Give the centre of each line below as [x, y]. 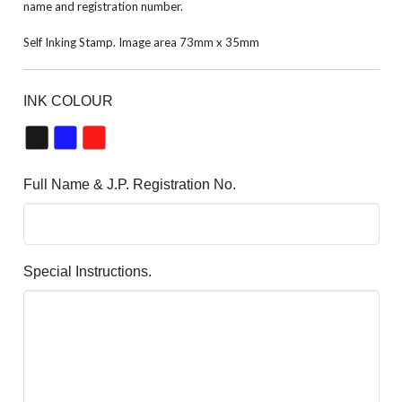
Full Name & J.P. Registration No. [129, 184]
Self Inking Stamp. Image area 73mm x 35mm [141, 42]
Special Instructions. [87, 272]
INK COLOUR [68, 100]
